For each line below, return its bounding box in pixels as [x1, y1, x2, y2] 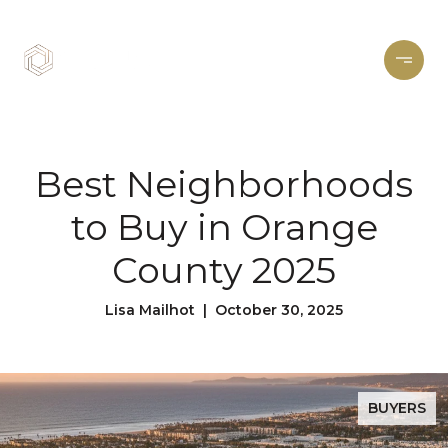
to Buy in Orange [70, 205, 378, 249]
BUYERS [368, 399, 426, 417]
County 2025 [112, 248, 336, 292]
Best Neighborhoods [35, 162, 413, 206]
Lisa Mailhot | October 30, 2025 [105, 301, 343, 319]
